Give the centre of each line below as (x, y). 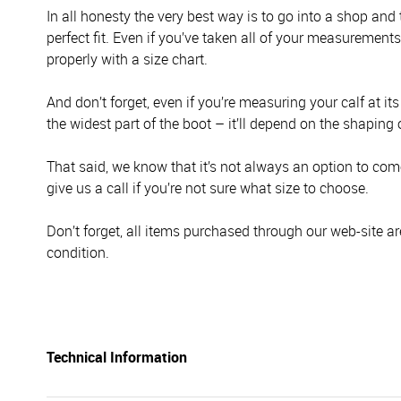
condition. (78, 252)
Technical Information (117, 357)
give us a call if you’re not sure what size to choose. (208, 188)
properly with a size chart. (127, 59)
